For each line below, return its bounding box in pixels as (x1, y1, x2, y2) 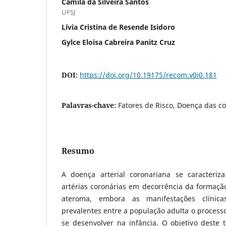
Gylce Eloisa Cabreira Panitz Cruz (62, 37, 175, 47)
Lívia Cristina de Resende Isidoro (62, 22, 175, 32)
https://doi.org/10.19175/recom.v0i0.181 (80, 70, 217, 80)
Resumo (62, 145, 94, 156)
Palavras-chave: (62, 100, 118, 110)
